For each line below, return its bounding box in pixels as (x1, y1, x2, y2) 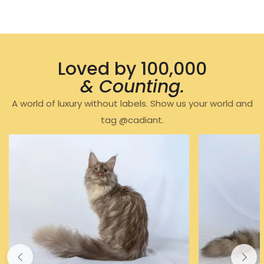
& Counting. (80, 74, 184, 99)
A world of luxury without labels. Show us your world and (11, 97, 253, 110)
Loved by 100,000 (57, 56, 207, 81)
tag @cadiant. (100, 113, 164, 126)
